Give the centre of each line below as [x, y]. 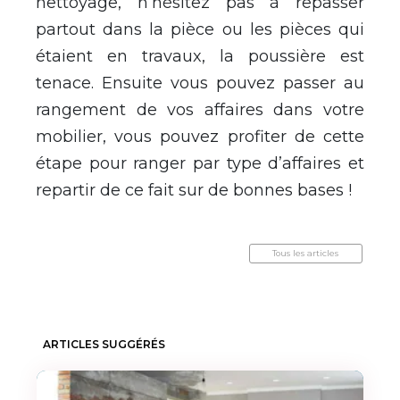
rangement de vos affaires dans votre [200, 109]
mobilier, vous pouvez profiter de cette [200, 136]
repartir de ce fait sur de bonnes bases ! [194, 190]
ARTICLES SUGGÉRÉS [104, 344]
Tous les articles [306, 253]
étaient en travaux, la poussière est [200, 56]
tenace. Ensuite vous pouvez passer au [200, 83]
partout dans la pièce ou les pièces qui [200, 29]
